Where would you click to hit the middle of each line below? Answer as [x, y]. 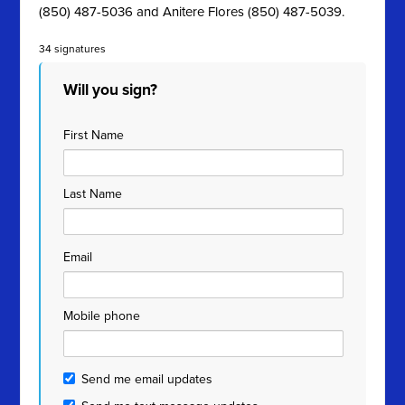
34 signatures [73, 49]
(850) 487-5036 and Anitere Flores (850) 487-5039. [192, 12]
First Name [94, 135]
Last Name [93, 194]
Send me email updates [147, 379]
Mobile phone [102, 316]
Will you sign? [111, 90]
